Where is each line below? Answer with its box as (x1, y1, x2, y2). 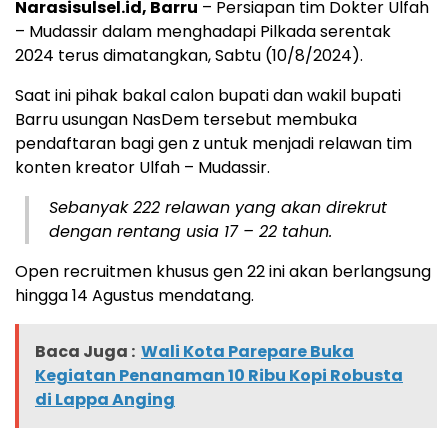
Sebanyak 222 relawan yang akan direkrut (49, 195, 387, 219)
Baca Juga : (35, 339, 135, 363)
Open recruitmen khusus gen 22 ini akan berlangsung (15, 259, 431, 283)
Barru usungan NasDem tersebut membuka (15, 107, 357, 131)
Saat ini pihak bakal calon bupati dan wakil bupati (15, 83, 401, 107)
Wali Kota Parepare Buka (141, 339, 354, 363)
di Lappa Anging (35, 387, 175, 411)
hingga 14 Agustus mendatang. (15, 283, 254, 307)
